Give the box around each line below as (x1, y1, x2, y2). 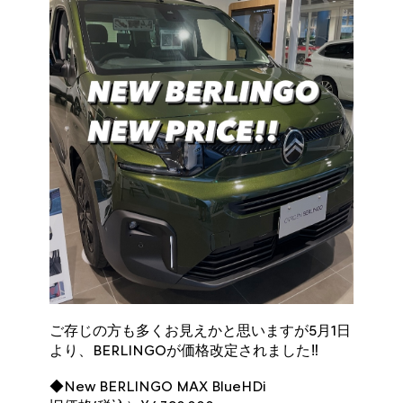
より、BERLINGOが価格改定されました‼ (49, 341, 320, 359)
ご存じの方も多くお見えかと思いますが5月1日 (49, 321, 352, 339)
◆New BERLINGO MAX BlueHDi (49, 377, 266, 395)
